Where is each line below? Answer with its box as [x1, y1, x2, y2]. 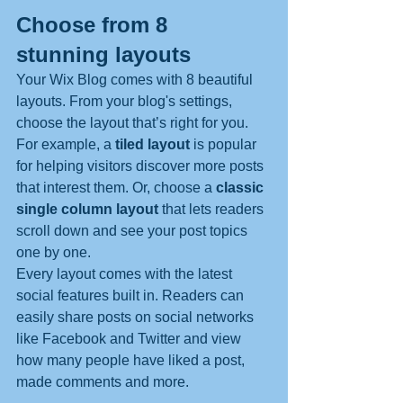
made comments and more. [16, 373, 189, 390]
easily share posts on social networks [16, 309, 257, 325]
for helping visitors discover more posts [16, 157, 267, 174]
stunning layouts [16, 41, 191, 67]
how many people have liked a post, [16, 352, 248, 368]
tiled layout [115, 136, 193, 152]
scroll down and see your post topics [16, 222, 251, 238]
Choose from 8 [16, 12, 174, 37]
